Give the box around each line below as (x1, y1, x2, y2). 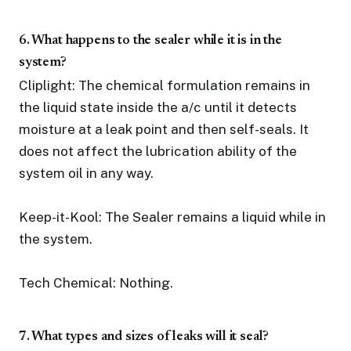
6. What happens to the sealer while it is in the (19, 34, 282, 48)
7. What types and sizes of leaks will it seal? (19, 331, 270, 344)
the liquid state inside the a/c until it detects (19, 100, 297, 115)
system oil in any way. (19, 165, 154, 181)
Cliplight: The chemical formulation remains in (19, 78, 310, 93)
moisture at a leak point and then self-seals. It (19, 121, 309, 137)
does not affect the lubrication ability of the (19, 143, 297, 159)
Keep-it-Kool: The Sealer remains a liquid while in (19, 209, 326, 225)
